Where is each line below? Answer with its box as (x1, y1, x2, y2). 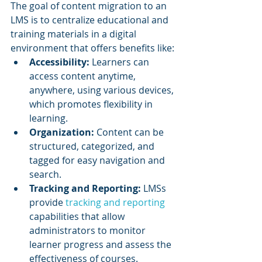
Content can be (94, 126, 166, 139)
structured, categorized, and (29, 140, 157, 153)
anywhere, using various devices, (29, 84, 176, 97)
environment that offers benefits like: (11, 42, 174, 55)
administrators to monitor (29, 224, 148, 237)
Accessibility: (29, 56, 89, 69)
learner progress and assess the (29, 238, 174, 251)
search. (29, 168, 61, 181)
